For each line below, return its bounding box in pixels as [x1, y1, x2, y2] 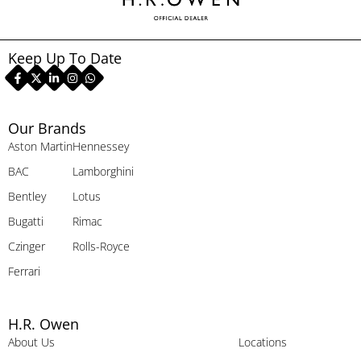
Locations [238, 334, 287, 350]
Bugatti [8, 214, 44, 230]
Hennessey [73, 139, 129, 155]
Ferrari [8, 263, 40, 280]
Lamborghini [73, 164, 134, 180]
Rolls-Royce [73, 239, 130, 255]
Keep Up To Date [8, 48, 122, 68]
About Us [8, 334, 55, 350]
